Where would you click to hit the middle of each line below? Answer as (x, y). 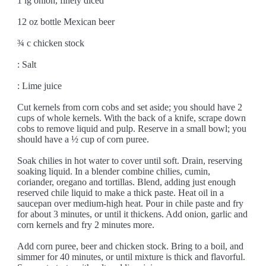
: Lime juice (40, 86)
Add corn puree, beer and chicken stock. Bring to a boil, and (131, 246)
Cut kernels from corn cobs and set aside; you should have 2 (130, 107)
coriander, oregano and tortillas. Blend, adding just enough (127, 182)
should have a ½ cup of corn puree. (83, 139)
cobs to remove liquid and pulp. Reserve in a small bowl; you (132, 129)
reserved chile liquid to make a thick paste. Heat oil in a (121, 193)
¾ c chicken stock (51, 43)
